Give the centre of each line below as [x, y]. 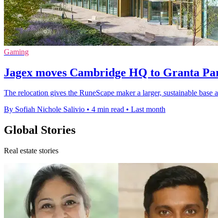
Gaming [16, 52]
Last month [148, 109]
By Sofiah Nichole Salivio [44, 109]
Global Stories [40, 130]
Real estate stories [31, 151]
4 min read [108, 109]
